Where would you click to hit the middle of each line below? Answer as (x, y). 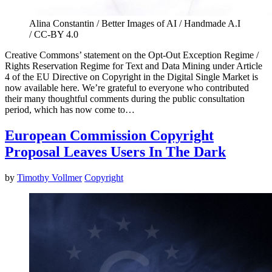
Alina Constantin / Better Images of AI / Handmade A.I (135, 24)
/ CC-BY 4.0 (54, 35)
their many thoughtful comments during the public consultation (125, 99)
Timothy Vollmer (49, 178)
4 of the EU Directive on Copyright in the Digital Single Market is (131, 77)
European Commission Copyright (109, 136)
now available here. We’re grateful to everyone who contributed (127, 88)
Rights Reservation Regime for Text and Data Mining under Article (134, 66)
